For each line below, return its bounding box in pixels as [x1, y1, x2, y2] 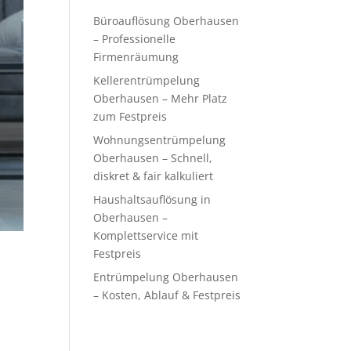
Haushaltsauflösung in [93, 192, 212, 207]
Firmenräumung [93, 49, 179, 64]
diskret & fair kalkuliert [93, 168, 214, 183]
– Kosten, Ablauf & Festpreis [93, 288, 241, 302]
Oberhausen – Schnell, [93, 150, 213, 165]
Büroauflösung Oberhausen [93, 13, 240, 28]
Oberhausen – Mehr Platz [93, 91, 228, 106]
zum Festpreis [93, 109, 168, 124]
